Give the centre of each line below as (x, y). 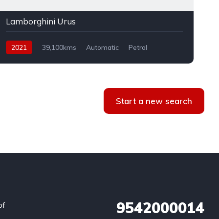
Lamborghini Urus (41, 22)
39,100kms (59, 48)
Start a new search (154, 101)
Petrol (138, 48)
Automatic (102, 48)
